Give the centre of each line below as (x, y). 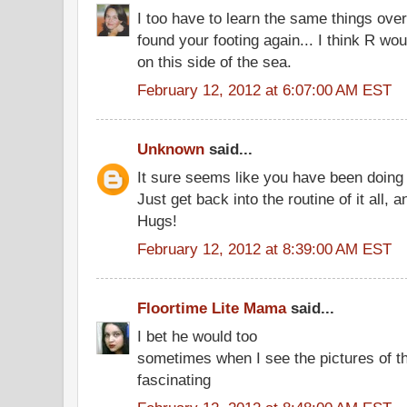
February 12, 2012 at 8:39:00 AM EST (264, 248)
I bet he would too (197, 337)
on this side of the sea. (214, 62)
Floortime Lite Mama (212, 308)
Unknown (171, 149)
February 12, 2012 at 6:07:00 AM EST (264, 89)
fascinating (174, 380)
